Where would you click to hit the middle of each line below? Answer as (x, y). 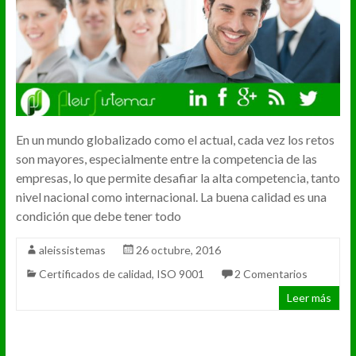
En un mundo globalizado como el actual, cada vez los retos (175, 139)
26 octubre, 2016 (178, 250)
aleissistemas (72, 250)
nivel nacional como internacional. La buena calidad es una (171, 196)
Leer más (310, 297)
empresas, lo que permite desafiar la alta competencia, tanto (178, 177)
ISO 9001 (180, 273)
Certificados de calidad (95, 273)
